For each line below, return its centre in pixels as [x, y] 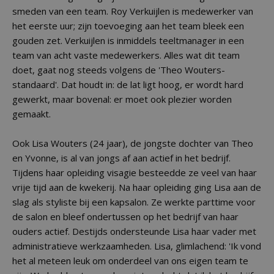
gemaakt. [31, 114]
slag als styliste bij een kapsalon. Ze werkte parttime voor [134, 202]
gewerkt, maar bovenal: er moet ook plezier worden [122, 99]
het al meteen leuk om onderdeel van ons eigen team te [130, 261]
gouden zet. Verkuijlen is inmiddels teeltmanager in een [128, 40]
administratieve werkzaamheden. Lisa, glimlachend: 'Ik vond [137, 246]
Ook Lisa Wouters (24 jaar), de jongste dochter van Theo [133, 143]
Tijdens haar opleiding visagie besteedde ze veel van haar [135, 172]
